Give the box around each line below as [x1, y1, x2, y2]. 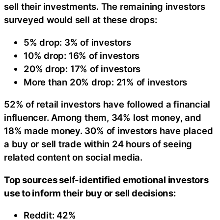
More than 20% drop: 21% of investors [24, 76, 188, 87]
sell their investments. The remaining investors [4, 1, 205, 12]
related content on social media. [4, 152, 142, 163]
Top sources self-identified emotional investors [4, 174, 209, 185]
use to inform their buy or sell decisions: [4, 187, 176, 198]
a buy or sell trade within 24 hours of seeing [4, 138, 192, 150]
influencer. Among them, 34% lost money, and [4, 112, 201, 123]
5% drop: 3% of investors [24, 36, 131, 48]
